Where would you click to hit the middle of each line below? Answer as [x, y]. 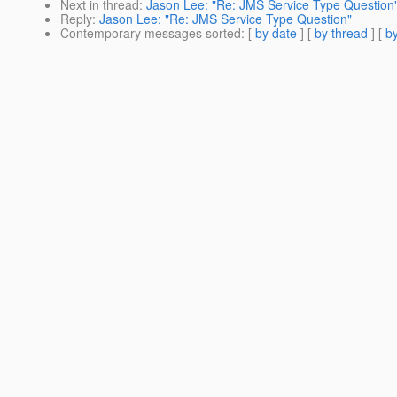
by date [276, 33]
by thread [341, 33]
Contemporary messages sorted [151, 33]
